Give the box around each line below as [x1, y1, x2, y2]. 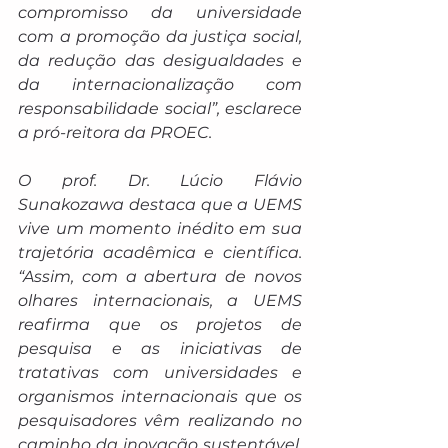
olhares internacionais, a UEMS [18, 291, 302, 310]
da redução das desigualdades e [18, 51, 302, 70]
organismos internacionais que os [18, 387, 302, 406]
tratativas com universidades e [18, 363, 302, 382]
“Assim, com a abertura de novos [18, 267, 302, 286]
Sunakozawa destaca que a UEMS [18, 195, 302, 214]
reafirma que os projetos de [18, 315, 302, 334]
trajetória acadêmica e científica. [18, 243, 302, 262]
